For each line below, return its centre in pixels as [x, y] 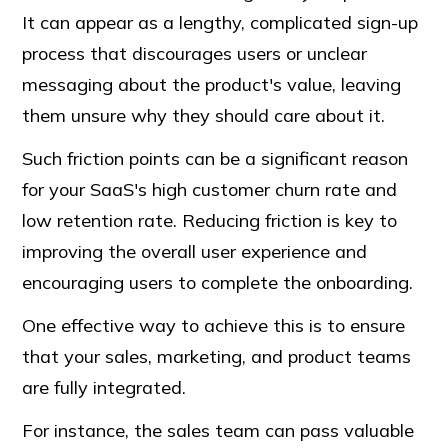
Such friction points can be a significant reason [215, 158]
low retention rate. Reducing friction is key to [210, 220]
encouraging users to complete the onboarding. [220, 282]
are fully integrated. [107, 387]
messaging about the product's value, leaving [212, 84]
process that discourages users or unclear [195, 53]
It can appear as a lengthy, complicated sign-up [220, 22]
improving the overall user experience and [195, 251]
